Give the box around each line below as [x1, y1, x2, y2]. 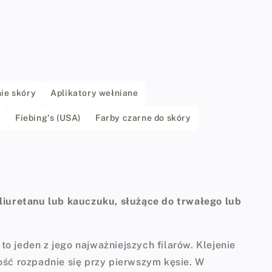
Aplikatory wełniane [50, 87, 138, 98]
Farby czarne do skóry [95, 112, 191, 123]
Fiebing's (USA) [15, 112, 81, 123]
